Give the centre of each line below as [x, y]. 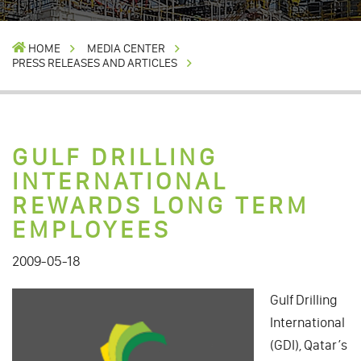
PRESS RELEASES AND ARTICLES [95, 62]
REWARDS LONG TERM [161, 205]
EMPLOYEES [92, 229]
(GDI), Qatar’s [309, 344]
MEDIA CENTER [126, 48]
